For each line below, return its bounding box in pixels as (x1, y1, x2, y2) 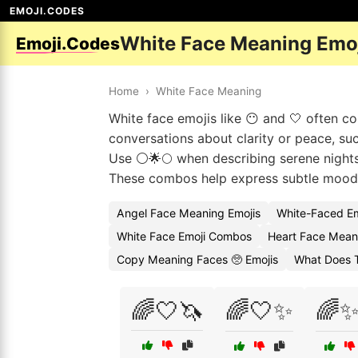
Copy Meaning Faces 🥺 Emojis (117, 253, 278, 266)
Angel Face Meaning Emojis (117, 206, 261, 220)
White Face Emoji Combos (117, 229, 252, 243)
